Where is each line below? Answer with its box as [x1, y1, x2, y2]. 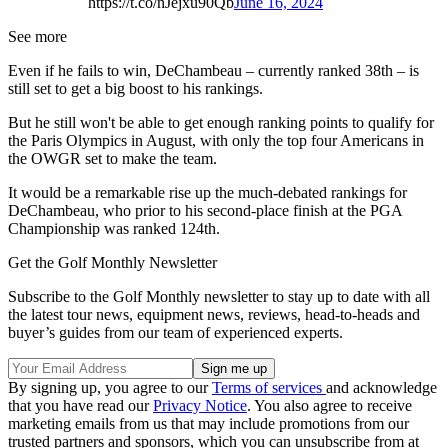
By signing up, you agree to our [8, 379, 212, 397]
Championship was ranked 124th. [8, 220, 220, 238]
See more [8, 28, 67, 46]
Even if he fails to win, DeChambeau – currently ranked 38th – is [8, 62, 419, 80]
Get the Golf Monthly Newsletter [8, 254, 217, 272]
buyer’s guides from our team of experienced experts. [8, 324, 343, 342]
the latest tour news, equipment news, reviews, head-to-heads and [8, 306, 420, 324]
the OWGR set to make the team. [8, 150, 217, 168]
